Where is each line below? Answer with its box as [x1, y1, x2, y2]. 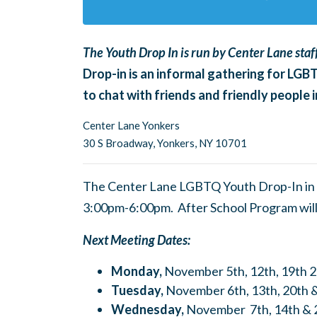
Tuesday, [111, 282, 163, 298]
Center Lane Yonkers [83, 119, 180, 132]
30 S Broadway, [83, 137, 157, 149]
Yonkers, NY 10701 [157, 137, 247, 149]
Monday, [111, 263, 162, 279]
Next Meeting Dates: [83, 232, 190, 248]
